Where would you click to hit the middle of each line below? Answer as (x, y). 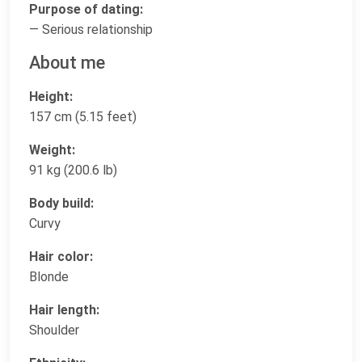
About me (67, 62)
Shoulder (54, 330)
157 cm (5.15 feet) (83, 116)
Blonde (49, 276)
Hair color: (61, 256)
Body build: (61, 203)
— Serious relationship (91, 29)
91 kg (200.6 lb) (73, 170)
